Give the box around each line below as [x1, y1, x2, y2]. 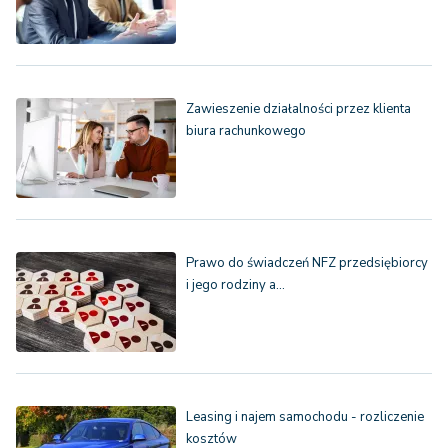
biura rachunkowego [186, 122, 306, 141]
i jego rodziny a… [186, 276, 285, 295]
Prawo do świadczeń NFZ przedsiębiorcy [186, 254, 428, 273]
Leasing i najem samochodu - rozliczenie [186, 408, 424, 427]
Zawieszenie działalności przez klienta [186, 100, 411, 119]
